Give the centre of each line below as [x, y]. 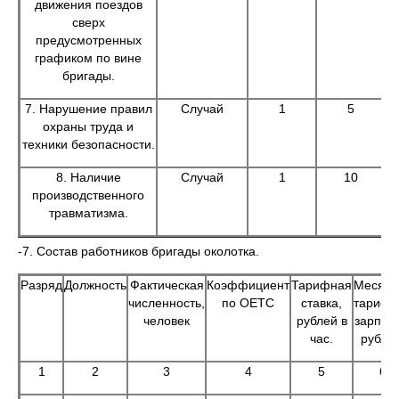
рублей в [322, 321]
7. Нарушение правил [88, 109]
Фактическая [167, 285]
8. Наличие [88, 177]
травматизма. [88, 213]
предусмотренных [88, 40]
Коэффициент [248, 285]
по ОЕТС [248, 303]
